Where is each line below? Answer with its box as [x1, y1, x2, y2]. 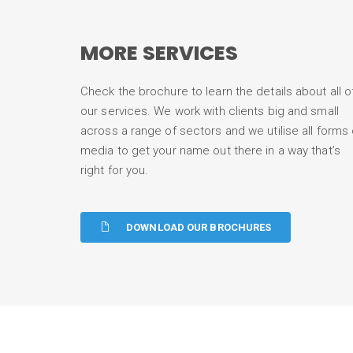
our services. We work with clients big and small [80, 104, 339, 118]
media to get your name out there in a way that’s [80, 143, 340, 158]
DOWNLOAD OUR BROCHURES [126, 221, 272, 233]
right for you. [80, 163, 149, 177]
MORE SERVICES [80, 39, 239, 67]
